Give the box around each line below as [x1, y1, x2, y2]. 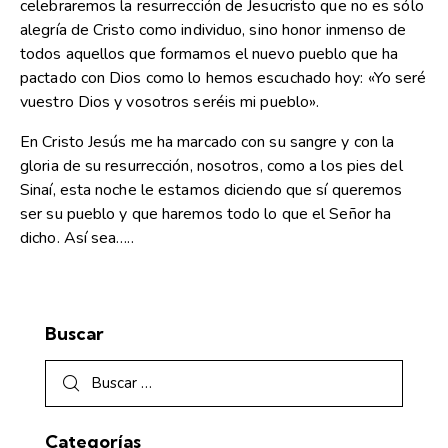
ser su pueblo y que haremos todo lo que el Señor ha [20, 203, 392, 226]
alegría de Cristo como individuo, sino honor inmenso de [20, 19, 407, 42]
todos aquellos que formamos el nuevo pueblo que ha [20, 43, 399, 66]
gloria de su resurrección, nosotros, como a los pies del [20, 155, 403, 178]
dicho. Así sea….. [20, 227, 134, 250]
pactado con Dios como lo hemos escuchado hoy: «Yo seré [20, 67, 427, 90]
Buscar [45, 322, 104, 346]
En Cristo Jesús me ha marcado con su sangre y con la [20, 131, 395, 154]
